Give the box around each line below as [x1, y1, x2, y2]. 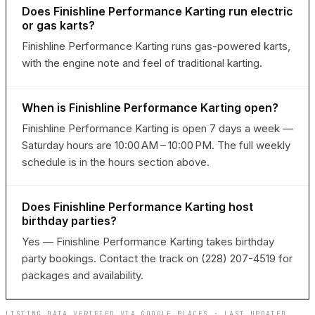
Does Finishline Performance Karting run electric [22, 4, 293, 19]
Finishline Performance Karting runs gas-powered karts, [22, 39, 290, 53]
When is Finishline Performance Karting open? [22, 101, 278, 115]
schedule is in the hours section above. [22, 155, 210, 169]
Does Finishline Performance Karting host [22, 200, 253, 214]
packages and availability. [22, 269, 143, 283]
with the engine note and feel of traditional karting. [22, 56, 262, 70]
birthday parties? [22, 214, 117, 229]
